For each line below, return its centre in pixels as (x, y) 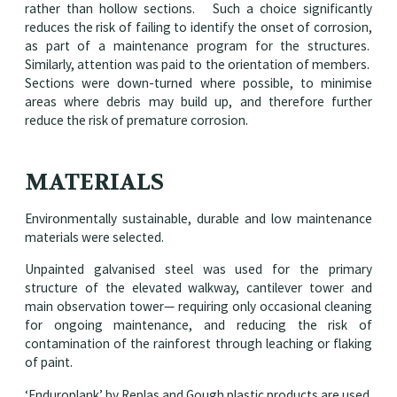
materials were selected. (94, 237)
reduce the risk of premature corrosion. (136, 121)
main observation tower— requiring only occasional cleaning (198, 307)
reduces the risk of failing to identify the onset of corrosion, (198, 27)
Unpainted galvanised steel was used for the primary (198, 269)
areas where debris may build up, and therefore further (198, 102)
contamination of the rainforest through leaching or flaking (198, 344)
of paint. (48, 362)
